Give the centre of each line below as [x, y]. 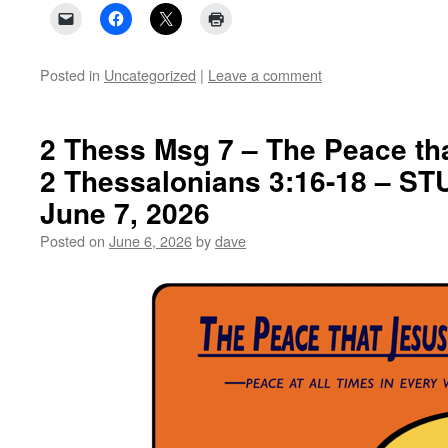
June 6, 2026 [150, 240]
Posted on [72, 240]
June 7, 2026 [125, 212]
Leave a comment [265, 74]
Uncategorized [150, 74]
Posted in [70, 74]
